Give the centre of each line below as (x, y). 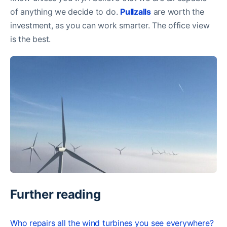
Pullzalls (136, 12)
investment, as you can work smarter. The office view (110, 26)
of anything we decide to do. (65, 12)
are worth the (177, 12)
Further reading (55, 194)
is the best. (31, 39)
